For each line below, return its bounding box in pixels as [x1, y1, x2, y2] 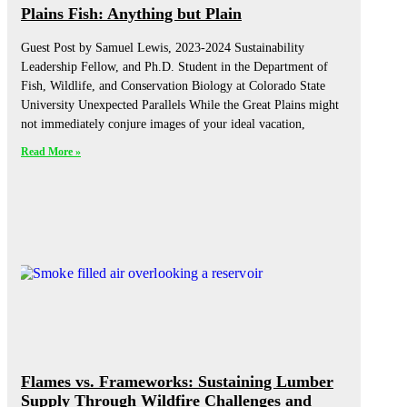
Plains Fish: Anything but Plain [21, 5, 242, 24]
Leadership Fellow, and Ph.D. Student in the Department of [21, 60, 328, 74]
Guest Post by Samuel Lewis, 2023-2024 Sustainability [21, 41, 304, 55]
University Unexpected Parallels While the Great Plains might [21, 98, 339, 113]
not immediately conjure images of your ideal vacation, [21, 117, 305, 132]
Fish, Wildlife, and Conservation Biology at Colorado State [21, 79, 325, 94]
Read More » [21, 145, 81, 159]
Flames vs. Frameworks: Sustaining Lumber [21, 372, 333, 391]
